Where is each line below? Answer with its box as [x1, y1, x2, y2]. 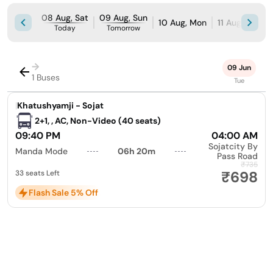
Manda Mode [15, 146, 68, 157]
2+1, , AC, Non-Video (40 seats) [35, 115, 161, 127]
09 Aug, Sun [99, 12, 147, 24]
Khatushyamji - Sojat [17, 100, 104, 112]
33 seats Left [15, 168, 60, 178]
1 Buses [32, 71, 60, 83]
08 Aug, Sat [41, 12, 88, 24]
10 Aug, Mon [158, 17, 207, 29]
